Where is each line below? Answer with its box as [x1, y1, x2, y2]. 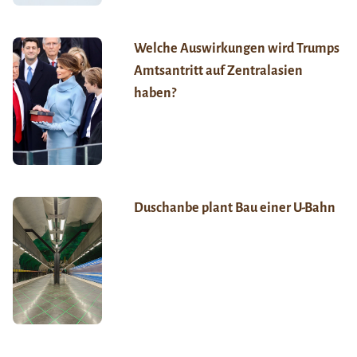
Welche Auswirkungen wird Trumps [133, 41, 339, 57]
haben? [133, 86, 176, 101]
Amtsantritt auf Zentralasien [133, 64, 303, 79]
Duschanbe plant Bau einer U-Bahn [133, 201, 335, 216]
